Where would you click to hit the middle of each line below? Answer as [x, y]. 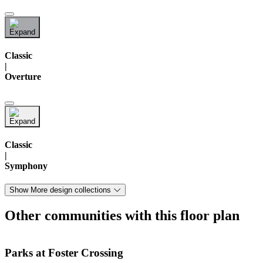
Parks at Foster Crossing [64, 252]
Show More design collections [60, 190]
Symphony [26, 166]
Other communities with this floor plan [122, 216]
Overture [23, 77]
